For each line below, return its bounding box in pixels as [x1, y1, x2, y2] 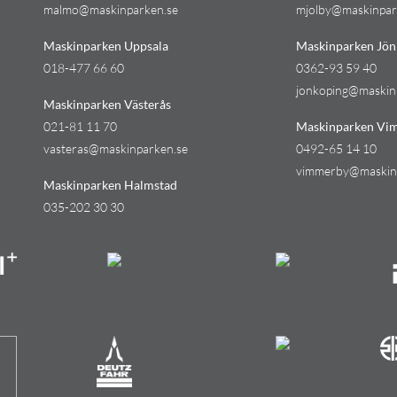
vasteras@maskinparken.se [43, 141, 188, 157]
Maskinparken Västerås [43, 97, 171, 113]
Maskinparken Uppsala [43, 38, 168, 54]
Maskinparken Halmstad [43, 177, 177, 193]
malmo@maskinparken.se [43, 2, 178, 18]
